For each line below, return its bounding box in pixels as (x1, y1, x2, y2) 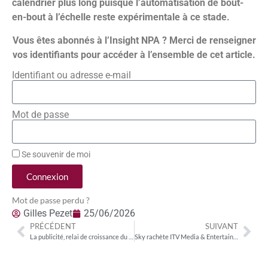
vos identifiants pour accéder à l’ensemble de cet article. (13, 48, 255, 60)
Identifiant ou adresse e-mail (12, 69, 131, 81)
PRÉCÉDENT (30, 221, 76, 232)
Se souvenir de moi (20, 150, 90, 160)
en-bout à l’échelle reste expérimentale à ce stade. (12, 11, 230, 23)
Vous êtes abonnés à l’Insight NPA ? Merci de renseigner (12, 34, 256, 46)
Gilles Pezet (23, 208, 72, 220)
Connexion (26, 170, 68, 182)
